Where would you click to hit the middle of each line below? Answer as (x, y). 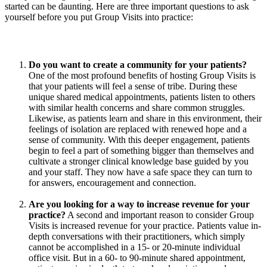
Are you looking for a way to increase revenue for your (139, 204)
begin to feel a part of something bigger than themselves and (141, 150)
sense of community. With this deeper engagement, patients (139, 139)
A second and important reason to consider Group (160, 215)
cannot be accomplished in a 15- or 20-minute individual (134, 247)
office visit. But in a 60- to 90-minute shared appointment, (137, 257)
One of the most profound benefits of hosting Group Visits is (142, 75)
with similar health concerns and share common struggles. (137, 107)
